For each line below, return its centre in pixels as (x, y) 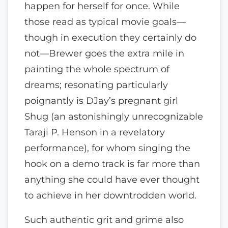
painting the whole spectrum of (97, 69)
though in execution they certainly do (110, 37)
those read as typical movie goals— (105, 21)
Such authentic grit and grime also (104, 220)
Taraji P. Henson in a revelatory (95, 132)
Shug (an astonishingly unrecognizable (114, 116)
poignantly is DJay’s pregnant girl (101, 100)
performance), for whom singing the (107, 148)
